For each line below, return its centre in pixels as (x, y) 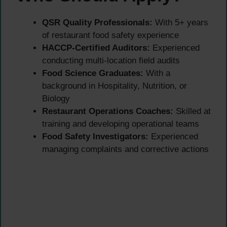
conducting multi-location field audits (111, 60)
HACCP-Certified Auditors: (96, 48)
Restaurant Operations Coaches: (108, 111)
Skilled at (192, 111)
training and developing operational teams (121, 124)
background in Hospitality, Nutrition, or (115, 86)
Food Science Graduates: (93, 73)
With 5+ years (180, 22)
